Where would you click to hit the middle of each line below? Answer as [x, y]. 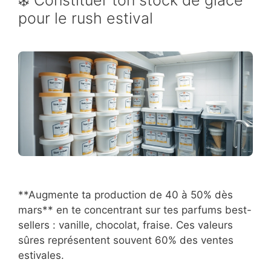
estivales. [41, 256]
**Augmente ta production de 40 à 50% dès [126, 195]
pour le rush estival [86, 18]
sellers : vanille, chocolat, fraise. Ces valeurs [126, 225]
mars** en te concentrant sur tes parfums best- [135, 210]
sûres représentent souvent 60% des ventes [126, 240]
